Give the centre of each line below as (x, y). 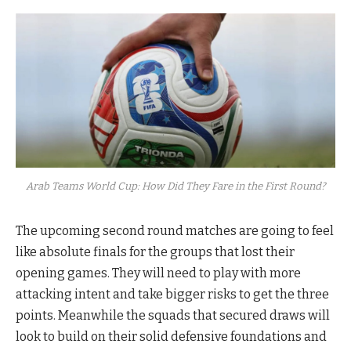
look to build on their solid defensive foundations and (171, 336)
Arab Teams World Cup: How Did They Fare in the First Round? (175, 186)
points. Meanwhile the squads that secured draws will (173, 315)
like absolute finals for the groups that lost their (155, 251)
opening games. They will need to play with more (158, 273)
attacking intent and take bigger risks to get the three (172, 294)
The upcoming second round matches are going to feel (175, 230)
